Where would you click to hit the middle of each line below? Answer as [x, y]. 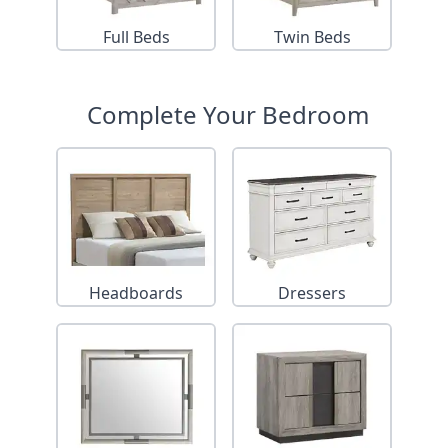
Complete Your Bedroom [228, 115]
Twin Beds [312, 37]
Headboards [136, 293]
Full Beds [136, 37]
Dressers [312, 293]
